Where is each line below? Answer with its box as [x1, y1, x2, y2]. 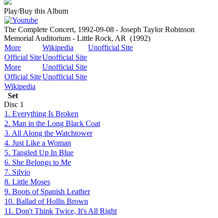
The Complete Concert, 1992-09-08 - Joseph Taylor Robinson [4, 25, 195, 34]
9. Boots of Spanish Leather [4, 187, 90, 196]
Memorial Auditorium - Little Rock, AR [4, 34, 126, 42]
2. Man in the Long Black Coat [4, 119, 100, 127]
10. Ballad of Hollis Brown [4, 197, 88, 205]
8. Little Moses [4, 178, 50, 186]
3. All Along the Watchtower [4, 129, 92, 137]
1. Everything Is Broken [4, 109, 78, 118]
